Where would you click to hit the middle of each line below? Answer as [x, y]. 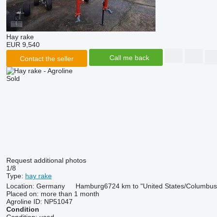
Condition [23, 209]
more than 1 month [70, 194]
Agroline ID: [24, 201]
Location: [20, 186]
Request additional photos [46, 160]
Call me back [129, 57]
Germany [50, 186]
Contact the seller [46, 58]
